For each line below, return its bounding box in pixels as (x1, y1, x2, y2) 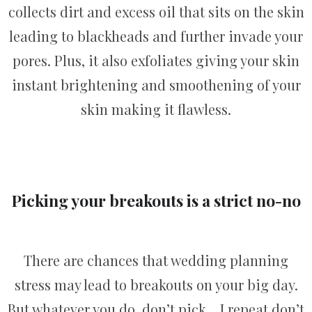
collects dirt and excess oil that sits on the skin (8, 1, 304, 21)
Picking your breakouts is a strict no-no (11, 189, 301, 212)
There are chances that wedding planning (24, 251, 288, 270)
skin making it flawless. (81, 99, 231, 118)
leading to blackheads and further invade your (9, 26, 303, 45)
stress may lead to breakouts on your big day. (14, 275, 298, 295)
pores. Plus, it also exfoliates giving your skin (13, 50, 299, 70)
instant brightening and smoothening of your (11, 75, 301, 94)
